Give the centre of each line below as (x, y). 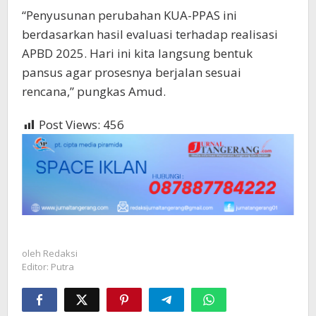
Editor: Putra (48, 266)
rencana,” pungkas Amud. (94, 92)
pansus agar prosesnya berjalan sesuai (132, 73)
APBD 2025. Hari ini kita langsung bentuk (137, 54)
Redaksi (60, 253)
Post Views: (69, 125)
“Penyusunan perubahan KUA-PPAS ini (129, 16)
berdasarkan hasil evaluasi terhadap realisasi (150, 35)
